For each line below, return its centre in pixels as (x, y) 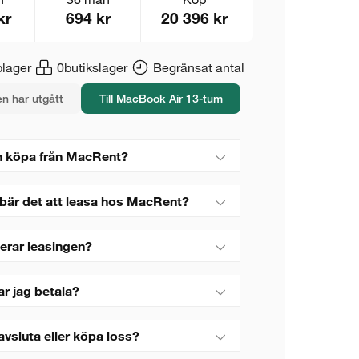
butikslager (96, 67)
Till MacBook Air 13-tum (161, 98)
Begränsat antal (199, 67)
